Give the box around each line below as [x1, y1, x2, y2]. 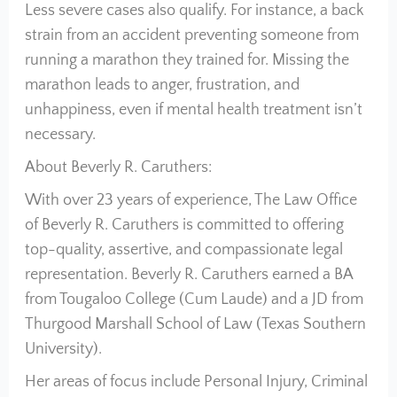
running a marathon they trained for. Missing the [24, 51, 349, 69]
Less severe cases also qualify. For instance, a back [24, 2, 364, 19]
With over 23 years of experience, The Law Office [24, 191, 357, 209]
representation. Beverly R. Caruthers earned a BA [24, 266, 353, 284]
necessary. [24, 126, 96, 144]
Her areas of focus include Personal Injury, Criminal [24, 373, 368, 391]
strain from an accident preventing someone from [24, 27, 359, 44]
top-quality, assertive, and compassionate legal [24, 241, 343, 259]
